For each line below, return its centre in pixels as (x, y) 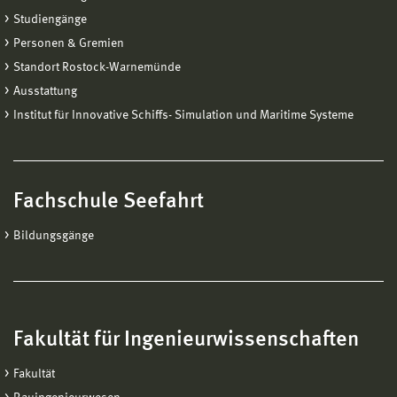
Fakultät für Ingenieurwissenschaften (186, 340)
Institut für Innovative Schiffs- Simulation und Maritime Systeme (183, 115)
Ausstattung (45, 91)
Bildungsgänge (54, 235)
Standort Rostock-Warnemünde (97, 67)
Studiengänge (50, 19)
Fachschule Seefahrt (109, 202)
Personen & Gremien (69, 43)
